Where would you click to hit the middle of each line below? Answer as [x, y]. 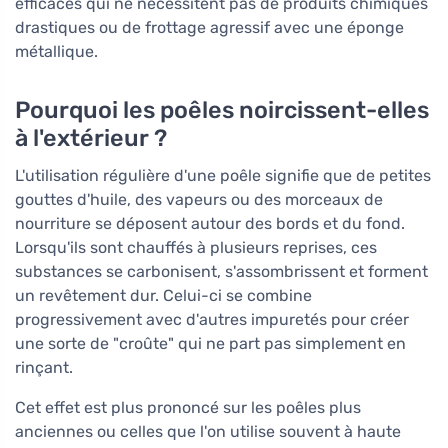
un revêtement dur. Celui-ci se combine [163, 295]
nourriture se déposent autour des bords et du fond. [210, 223]
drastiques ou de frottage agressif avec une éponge [209, 27]
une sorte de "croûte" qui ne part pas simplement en [210, 343]
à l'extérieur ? [91, 137]
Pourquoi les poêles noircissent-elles [222, 109]
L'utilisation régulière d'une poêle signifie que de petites [223, 175]
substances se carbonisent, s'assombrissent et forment [221, 271]
